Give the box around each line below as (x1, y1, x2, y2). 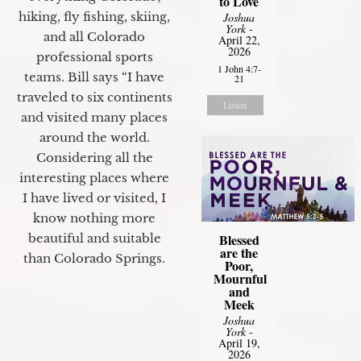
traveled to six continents (16, 89, 172, 106)
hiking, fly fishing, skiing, (19, 9, 170, 25)
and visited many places (21, 110, 168, 126)
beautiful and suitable (27, 230, 161, 247)
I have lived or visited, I (23, 190, 166, 206)
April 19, (218, 335, 260, 351)
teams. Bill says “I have (24, 69, 164, 85)
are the (220, 243, 259, 263)
